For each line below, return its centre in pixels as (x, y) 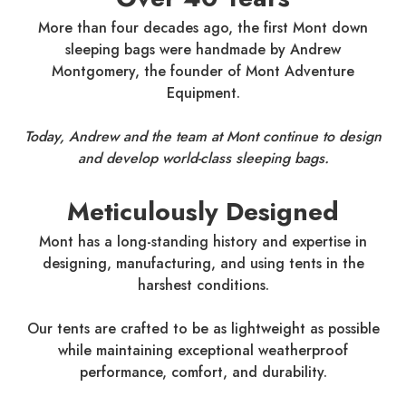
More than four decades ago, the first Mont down (203, 28)
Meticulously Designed (203, 212)
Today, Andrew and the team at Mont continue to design (203, 137)
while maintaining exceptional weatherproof (203, 351)
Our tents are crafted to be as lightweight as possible (203, 329)
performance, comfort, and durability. (203, 372)
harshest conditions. (203, 285)
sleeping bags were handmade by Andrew (203, 50)
